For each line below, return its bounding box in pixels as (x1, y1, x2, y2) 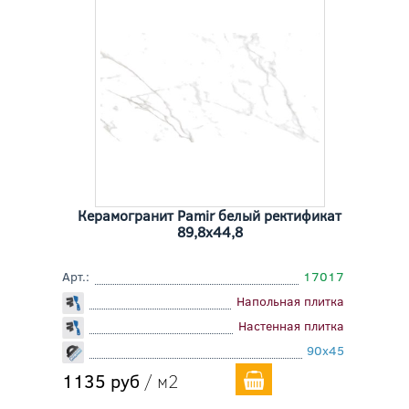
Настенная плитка (238, 317, 345, 334)
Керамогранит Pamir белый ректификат (78, 205, 342, 225)
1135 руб (61, 368, 140, 393)
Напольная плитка (236, 292, 345, 309)
